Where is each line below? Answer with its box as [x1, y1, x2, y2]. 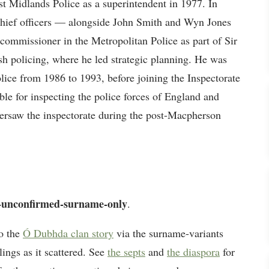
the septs [107, 244, 145, 259]
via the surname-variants [113, 225, 223, 240]
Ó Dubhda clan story [23, 225, 113, 240]
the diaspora [167, 244, 220, 259]
